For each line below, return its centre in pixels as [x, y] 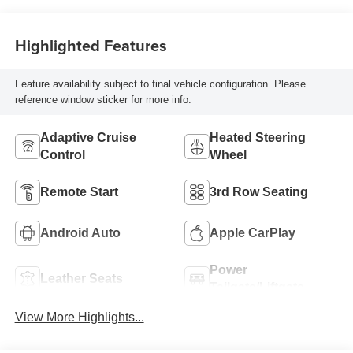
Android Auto [80, 233]
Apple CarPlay [253, 233]
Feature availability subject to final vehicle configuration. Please [160, 84]
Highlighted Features [91, 45]
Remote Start [79, 192]
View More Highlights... [79, 318]
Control [62, 155]
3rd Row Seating [259, 192]
